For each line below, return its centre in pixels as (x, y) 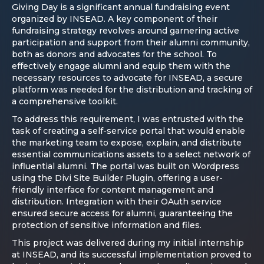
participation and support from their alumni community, (131, 43)
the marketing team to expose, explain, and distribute (127, 143)
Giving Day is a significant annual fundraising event (121, 7)
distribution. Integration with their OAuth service (117, 202)
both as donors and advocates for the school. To (114, 55)
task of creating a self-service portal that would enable (128, 131)
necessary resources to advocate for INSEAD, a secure (127, 78)
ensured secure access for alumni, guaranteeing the (122, 214)
